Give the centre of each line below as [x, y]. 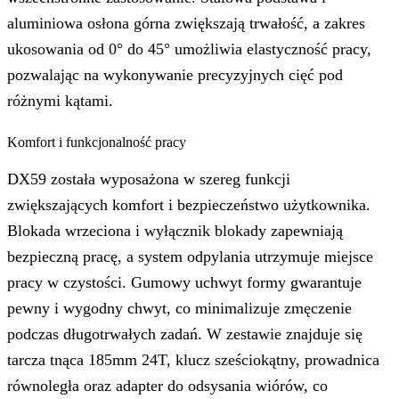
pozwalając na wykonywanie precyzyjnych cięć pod [175, 75]
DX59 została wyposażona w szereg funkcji [149, 179]
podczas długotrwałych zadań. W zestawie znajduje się [185, 334]
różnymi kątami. [60, 101]
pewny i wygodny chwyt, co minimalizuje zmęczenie [179, 309]
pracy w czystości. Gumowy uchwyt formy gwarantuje [184, 283]
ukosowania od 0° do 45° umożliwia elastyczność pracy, [189, 49]
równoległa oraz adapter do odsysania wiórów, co [167, 386]
